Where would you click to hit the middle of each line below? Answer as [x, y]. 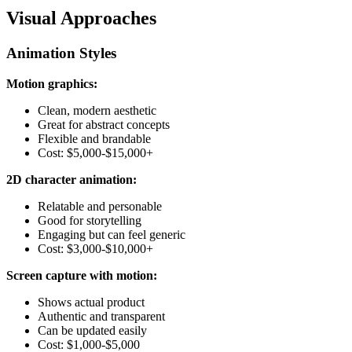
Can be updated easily [92, 330]
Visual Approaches [81, 18]
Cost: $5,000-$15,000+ [95, 152]
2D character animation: [71, 179]
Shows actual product [91, 302]
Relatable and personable [100, 206]
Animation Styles [61, 53]
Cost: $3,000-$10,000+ [95, 248]
